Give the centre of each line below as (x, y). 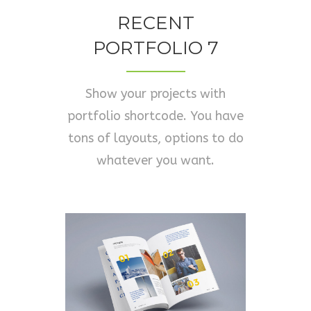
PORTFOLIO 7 (155, 48)
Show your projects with (155, 94)
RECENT (155, 23)
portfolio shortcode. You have (155, 116)
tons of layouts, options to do (155, 138)
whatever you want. (155, 160)
